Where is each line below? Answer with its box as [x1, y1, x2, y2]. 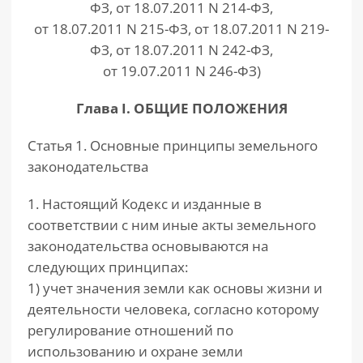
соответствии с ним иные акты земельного [28, 216, 316, 234]
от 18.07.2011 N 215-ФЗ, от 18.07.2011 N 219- [34, 19, 329, 38]
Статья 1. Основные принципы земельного [28, 136, 318, 155]
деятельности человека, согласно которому [28, 300, 319, 318]
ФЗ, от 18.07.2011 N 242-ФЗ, [90, 41, 273, 59]
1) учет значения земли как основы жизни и [28, 279, 322, 297]
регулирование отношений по [28, 321, 233, 340]
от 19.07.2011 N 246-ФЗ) [102, 62, 261, 80]
